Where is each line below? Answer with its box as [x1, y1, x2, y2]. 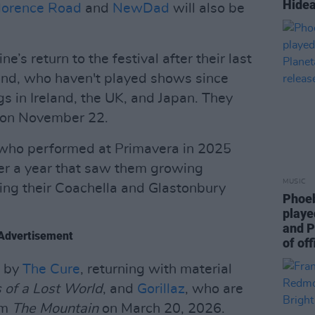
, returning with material [80, 262, 232, 276]
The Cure [22, 262, 80, 276]
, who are [185, 282, 243, 296]
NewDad [112, 1, 169, 15]
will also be [169, 1, 245, 15]
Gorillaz [137, 282, 185, 296]
